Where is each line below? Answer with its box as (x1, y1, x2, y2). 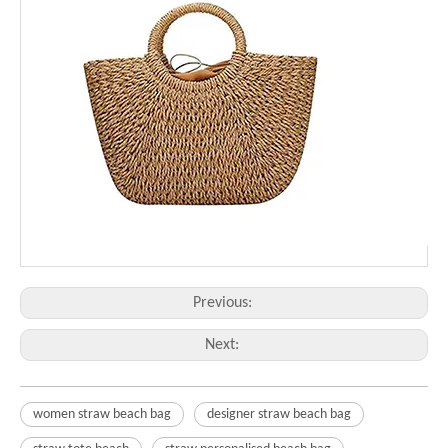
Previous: (192, 294, 256, 311)
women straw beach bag (33, 406, 171, 422)
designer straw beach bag (207, 406, 351, 422)
